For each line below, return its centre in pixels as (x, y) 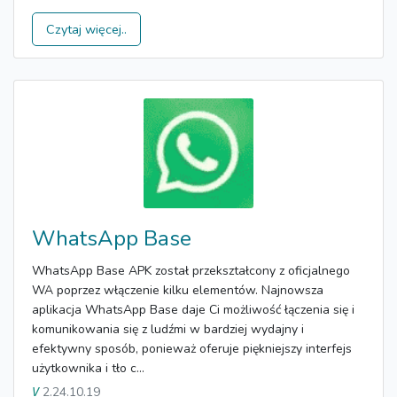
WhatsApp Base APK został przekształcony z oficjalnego (191, 271)
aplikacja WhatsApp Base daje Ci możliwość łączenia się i (193, 310)
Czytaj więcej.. (86, 29)
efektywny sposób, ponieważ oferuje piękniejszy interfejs (192, 349)
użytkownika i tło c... (88, 369)
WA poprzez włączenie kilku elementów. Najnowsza (178, 291)
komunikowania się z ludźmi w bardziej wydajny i (168, 330)
